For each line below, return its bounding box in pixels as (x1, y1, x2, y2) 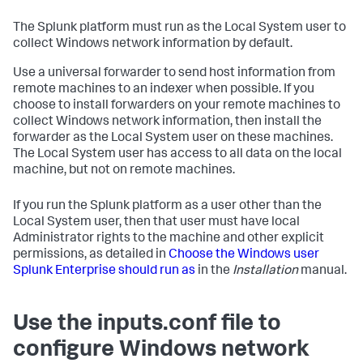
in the (195, 265, 233, 278)
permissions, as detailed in (13, 249, 169, 262)
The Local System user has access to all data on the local (13, 148, 342, 161)
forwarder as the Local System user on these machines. (13, 132, 333, 145)
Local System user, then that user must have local (13, 216, 300, 229)
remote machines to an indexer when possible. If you (13, 83, 314, 96)
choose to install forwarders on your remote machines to (13, 100, 340, 113)
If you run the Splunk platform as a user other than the (13, 200, 322, 213)
